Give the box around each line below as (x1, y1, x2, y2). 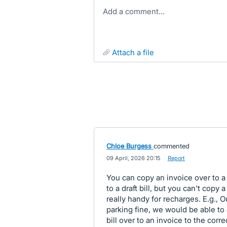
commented (153, 142, 190, 150)
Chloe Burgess (106, 142, 152, 150)
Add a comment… (107, 7, 165, 16)
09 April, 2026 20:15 (106, 155, 160, 162)
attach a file (117, 48, 154, 57)
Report (167, 155, 185, 162)
